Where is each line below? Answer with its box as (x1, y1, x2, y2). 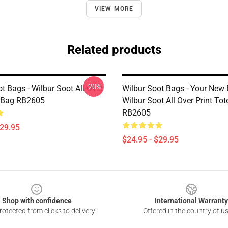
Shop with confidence (2, 196, 72, 205)
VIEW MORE (94, 5, 134, 12)
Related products (67, 43, 161, 57)
